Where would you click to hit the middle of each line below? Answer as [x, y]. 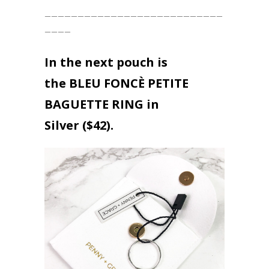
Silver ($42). [79, 125]
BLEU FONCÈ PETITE [129, 83]
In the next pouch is [106, 62]
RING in [134, 104]
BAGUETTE [77, 104]
